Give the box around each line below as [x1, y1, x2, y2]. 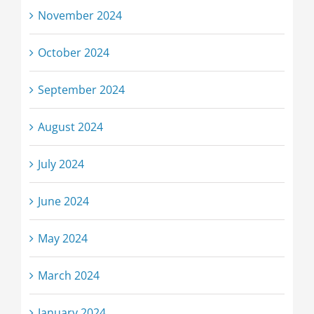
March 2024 [37, 267, 100, 283]
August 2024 [37, 118, 103, 135]
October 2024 [37, 44, 109, 60]
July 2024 [37, 156, 84, 172]
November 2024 [37, 7, 122, 23]
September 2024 [37, 81, 125, 97]
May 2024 [37, 230, 88, 246]
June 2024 [37, 193, 89, 209]
